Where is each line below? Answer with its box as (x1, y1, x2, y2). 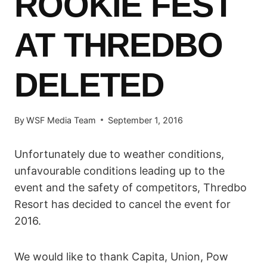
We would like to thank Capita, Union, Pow (14, 250, 228, 263)
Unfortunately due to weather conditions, (14, 147, 224, 160)
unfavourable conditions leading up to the (14, 164, 225, 177)
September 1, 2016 (108, 114, 184, 125)
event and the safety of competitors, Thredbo (14, 181, 247, 194)
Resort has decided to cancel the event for (14, 197, 231, 210)
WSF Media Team (26, 114, 97, 125)
